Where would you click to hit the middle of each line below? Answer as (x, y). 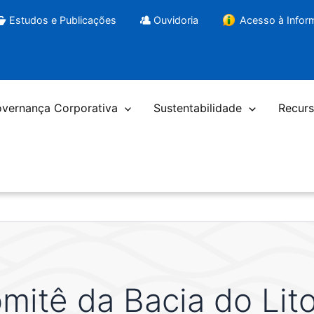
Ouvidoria (176, 20)
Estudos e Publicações (62, 20)
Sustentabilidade (198, 108)
